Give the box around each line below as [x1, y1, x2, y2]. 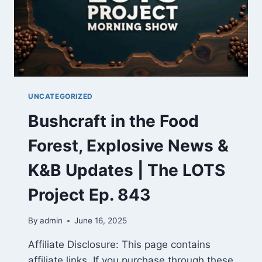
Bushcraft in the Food [28, 111, 199, 131]
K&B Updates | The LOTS [28, 160, 225, 180]
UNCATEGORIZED [28, 91, 93, 101]
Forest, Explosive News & [28, 135, 229, 156]
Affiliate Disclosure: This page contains [28, 239, 211, 251]
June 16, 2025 [74, 216, 127, 226]
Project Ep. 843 [28, 184, 150, 205]
